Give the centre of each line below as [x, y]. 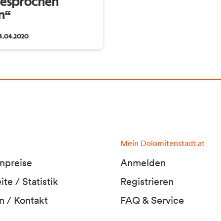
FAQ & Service [152, 200]
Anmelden [143, 163]
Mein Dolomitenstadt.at [162, 143]
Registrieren [147, 181]
